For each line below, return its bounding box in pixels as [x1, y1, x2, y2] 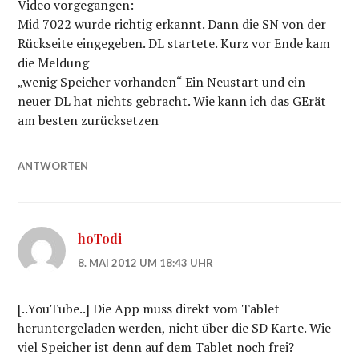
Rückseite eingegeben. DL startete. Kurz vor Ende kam [18, 34, 331, 52]
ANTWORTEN [18, 159, 89, 172]
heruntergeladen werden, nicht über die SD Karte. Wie [18, 319, 332, 337]
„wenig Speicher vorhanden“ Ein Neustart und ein [18, 73, 306, 91]
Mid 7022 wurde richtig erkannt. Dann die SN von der [18, 15, 327, 33]
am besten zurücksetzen [18, 111, 159, 129]
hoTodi [78, 230, 123, 247]
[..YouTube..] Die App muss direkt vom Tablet [18, 300, 280, 317]
